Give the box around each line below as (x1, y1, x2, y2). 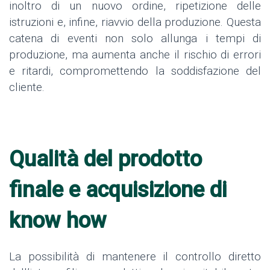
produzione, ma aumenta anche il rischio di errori (9, 47, 261, 61)
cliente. (9, 80, 45, 94)
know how (9, 207, 112, 233)
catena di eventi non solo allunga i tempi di (9, 31, 261, 45)
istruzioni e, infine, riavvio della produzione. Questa (9, 14, 261, 29)
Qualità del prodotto (9, 146, 202, 172)
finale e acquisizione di (9, 177, 227, 202)
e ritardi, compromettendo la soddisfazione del (9, 63, 261, 78)
